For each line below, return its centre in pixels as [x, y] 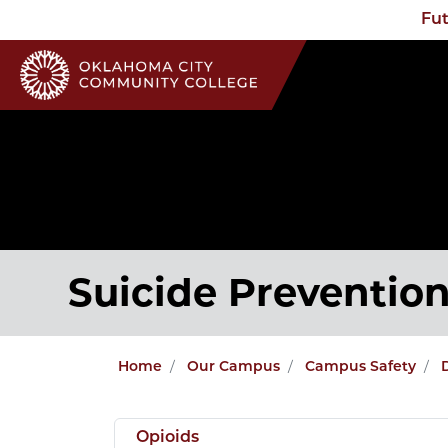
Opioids [167, 438]
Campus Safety [360, 367]
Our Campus [233, 367]
